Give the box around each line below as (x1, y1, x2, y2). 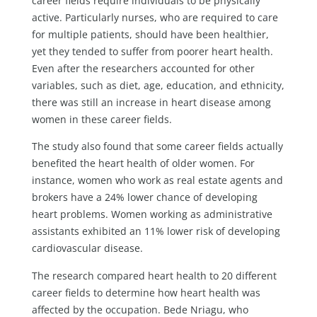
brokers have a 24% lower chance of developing (31, 190, 258, 204)
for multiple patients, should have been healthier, (31, 27, 269, 41)
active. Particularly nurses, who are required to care (31, 10, 278, 24)
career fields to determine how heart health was (31, 285, 260, 299)
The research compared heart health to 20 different (31, 268, 277, 282)
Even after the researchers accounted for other (31, 61, 255, 75)
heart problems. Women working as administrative (31, 207, 272, 221)
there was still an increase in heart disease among (31, 95, 271, 109)
